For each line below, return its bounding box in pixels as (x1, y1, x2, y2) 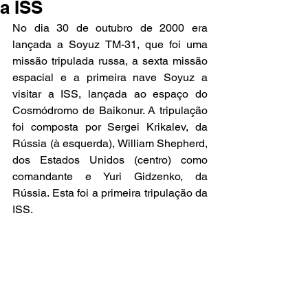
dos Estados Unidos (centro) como (12, 153, 208, 166)
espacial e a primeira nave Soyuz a (12, 71, 208, 84)
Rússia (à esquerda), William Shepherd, (12, 137, 208, 150)
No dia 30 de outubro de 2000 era (12, 21, 208, 34)
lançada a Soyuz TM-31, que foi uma (12, 38, 208, 51)
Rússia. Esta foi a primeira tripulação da (12, 186, 208, 199)
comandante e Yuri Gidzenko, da (12, 170, 208, 183)
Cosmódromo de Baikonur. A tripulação (12, 104, 208, 117)
